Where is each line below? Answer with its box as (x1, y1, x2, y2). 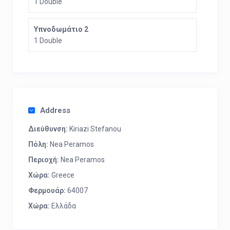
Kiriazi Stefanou (68, 125, 121, 133)
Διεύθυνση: (28, 125, 68, 133)
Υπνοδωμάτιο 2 (34, 25, 88, 33)
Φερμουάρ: (28, 186, 66, 195)
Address (40, 106, 70, 115)
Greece (50, 171, 74, 179)
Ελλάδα (50, 202, 76, 210)
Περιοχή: (28, 156, 59, 164)
